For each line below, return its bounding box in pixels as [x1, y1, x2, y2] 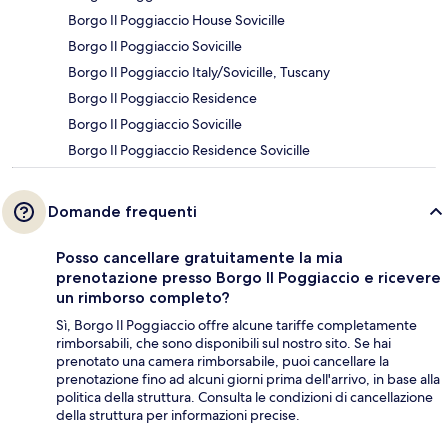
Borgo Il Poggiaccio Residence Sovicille [68, 141, 310, 160]
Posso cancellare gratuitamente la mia [56, 248, 343, 268]
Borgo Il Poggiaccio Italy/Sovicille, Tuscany [68, 63, 330, 82]
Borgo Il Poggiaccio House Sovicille [68, 11, 285, 30]
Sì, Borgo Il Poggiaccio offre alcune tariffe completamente [56, 316, 417, 335]
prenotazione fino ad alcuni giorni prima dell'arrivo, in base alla [56, 370, 440, 389]
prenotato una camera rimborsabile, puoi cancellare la [56, 352, 389, 371]
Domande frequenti [48, 202, 197, 222]
